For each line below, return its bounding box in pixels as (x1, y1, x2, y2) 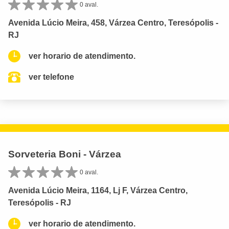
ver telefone (29, 73, 74, 82)
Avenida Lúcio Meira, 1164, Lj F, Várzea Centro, (8, 186, 188, 195)
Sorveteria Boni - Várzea (8, 149, 121, 160)
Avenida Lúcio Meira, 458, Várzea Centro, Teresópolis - (8, 18, 218, 28)
